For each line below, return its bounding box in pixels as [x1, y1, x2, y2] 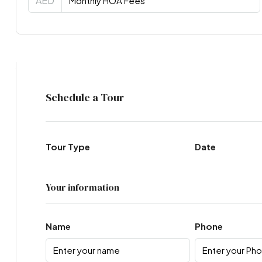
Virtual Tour [15, 61, 106, 84]
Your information [45, 180, 119, 194]
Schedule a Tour [45, 89, 124, 105]
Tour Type [45, 140, 90, 152]
